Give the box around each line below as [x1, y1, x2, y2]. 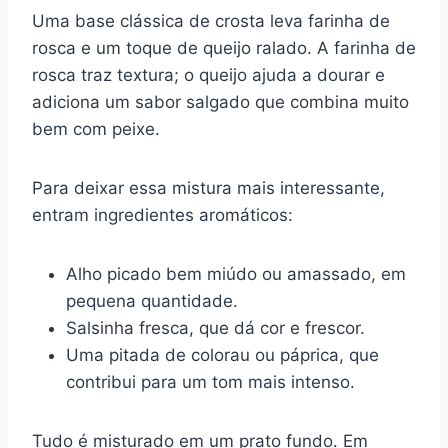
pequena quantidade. [66, 290, 238, 311]
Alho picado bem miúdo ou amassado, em [66, 263, 406, 284]
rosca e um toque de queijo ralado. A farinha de [32, 37, 416, 58]
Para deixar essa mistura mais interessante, [32, 177, 385, 198]
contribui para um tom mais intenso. [66, 371, 355, 392]
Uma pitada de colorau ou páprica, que [66, 344, 379, 365]
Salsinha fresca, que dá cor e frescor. [66, 317, 365, 338]
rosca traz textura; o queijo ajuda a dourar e [32, 64, 385, 85]
